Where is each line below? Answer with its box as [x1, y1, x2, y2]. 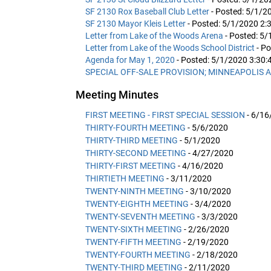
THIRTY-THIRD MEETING [85, 135, 178, 145]
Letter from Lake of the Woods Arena [85, 30, 225, 41]
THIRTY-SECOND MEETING [85, 148, 186, 158]
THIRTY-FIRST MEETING [85, 160, 176, 171]
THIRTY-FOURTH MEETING [85, 122, 186, 132]
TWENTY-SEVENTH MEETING [85, 211, 195, 221]
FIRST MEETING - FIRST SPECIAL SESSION [85, 109, 245, 120]
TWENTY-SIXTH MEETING [85, 224, 182, 234]
